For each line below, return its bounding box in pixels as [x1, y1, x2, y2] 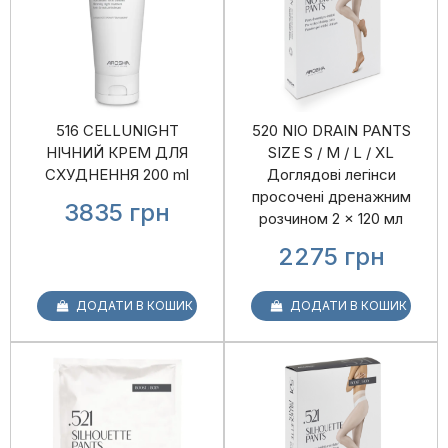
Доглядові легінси [266, 164, 396, 184]
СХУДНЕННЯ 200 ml [45, 164, 189, 184]
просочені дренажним [251, 186, 411, 206]
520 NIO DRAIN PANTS [251, 120, 411, 140]
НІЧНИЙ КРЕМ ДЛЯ [46, 142, 188, 162]
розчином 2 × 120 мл [259, 208, 403, 228]
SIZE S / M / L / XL [268, 142, 394, 162]
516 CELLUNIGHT [55, 120, 179, 140]
